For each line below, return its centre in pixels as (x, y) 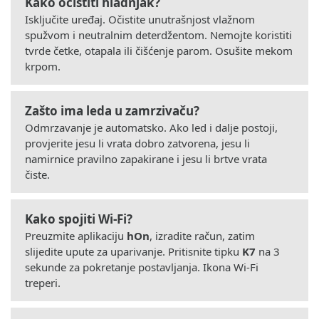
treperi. (43, 282)
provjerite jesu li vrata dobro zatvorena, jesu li (137, 143)
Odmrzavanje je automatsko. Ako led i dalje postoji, (151, 127)
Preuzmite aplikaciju (76, 235)
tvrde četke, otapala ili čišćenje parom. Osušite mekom (159, 50)
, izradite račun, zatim (202, 235)
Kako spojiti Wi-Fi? (79, 219)
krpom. (43, 66)
